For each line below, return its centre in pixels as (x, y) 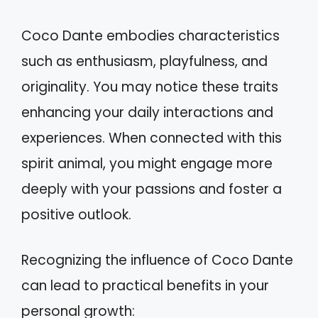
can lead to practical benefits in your (145, 286)
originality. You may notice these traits (150, 87)
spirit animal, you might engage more (147, 163)
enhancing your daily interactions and (147, 112)
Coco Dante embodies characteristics (150, 35)
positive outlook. (76, 214)
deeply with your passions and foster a (152, 189)
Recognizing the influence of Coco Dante (157, 260)
